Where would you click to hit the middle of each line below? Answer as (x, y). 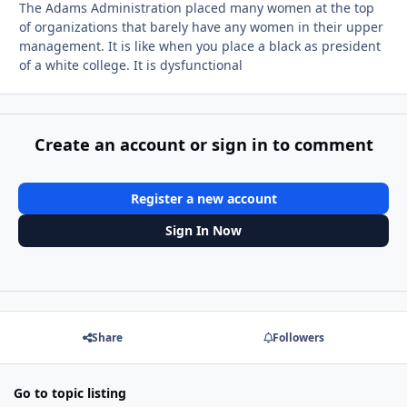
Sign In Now (203, 231)
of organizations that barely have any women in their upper (201, 27)
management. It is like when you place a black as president (200, 46)
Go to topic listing (70, 393)
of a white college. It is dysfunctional (131, 65)
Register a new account (203, 198)
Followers (298, 338)
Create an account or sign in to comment (203, 144)
